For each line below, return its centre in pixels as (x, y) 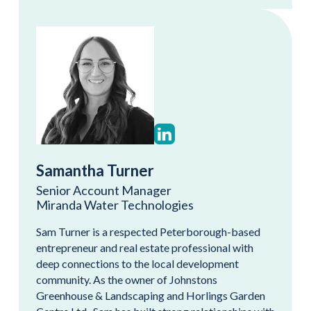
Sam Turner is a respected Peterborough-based (148, 231)
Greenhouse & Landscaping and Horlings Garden (151, 295)
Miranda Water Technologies (115, 204)
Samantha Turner (95, 170)
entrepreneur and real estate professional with (145, 247)
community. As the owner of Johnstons (127, 279)
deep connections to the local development (137, 263)
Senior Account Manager (104, 190)
